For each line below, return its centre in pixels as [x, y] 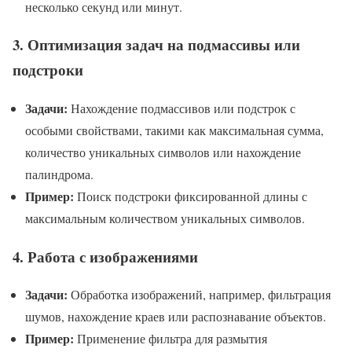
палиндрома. [59, 174]
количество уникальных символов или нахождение [163, 152]
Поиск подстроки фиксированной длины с [191, 196]
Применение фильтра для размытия [170, 339]
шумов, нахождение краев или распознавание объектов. [176, 317]
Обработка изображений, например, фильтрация [199, 295]
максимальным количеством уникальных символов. [165, 218]
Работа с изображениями [113, 256]
